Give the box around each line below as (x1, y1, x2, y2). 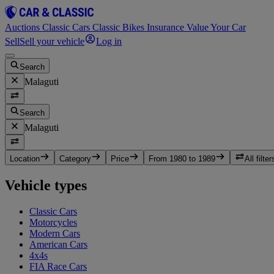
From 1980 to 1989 (149, 154, 215, 164)
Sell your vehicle (20, 36, 84, 47)
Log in (96, 36, 122, 47)
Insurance (147, 22, 187, 32)
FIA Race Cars (29, 261, 87, 272)
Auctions (5, 22, 42, 32)
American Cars (29, 239, 87, 250)
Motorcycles (29, 217, 77, 228)
